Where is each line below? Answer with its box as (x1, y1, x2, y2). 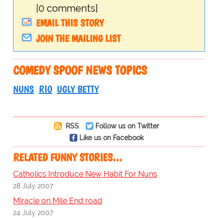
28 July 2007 (13, 182, 53, 190)
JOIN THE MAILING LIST (36, 33, 121, 45)
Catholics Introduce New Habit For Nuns (13, 169, 157, 179)
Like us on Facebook (79, 133, 144, 142)
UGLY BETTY (56, 83, 99, 95)
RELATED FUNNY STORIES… (13, 151, 122, 164)
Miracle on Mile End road (13, 196, 102, 206)
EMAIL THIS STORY (36, 17, 104, 29)
